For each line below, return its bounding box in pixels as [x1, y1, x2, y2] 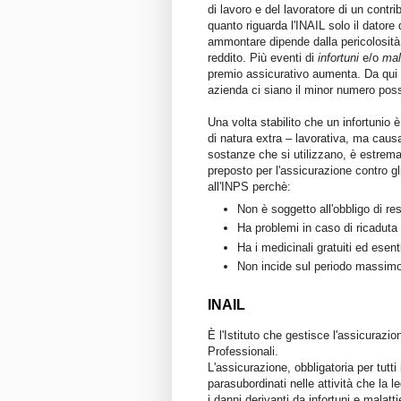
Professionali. [208, 344, 278, 358]
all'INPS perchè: [208, 180, 291, 194]
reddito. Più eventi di [208, 51, 318, 65]
